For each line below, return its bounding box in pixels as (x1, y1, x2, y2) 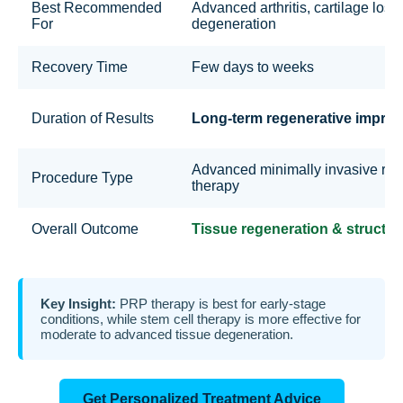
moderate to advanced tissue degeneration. (40, 326, 293, 342)
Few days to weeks (192, 58, 314, 75)
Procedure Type (31, 169, 133, 185)
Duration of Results (31, 110, 154, 126)
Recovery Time (31, 58, 128, 75)
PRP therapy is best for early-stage (116, 295, 326, 311)
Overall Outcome (31, 220, 139, 237)
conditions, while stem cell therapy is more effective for (40, 310, 361, 327)
